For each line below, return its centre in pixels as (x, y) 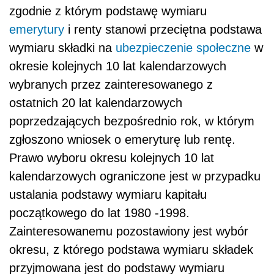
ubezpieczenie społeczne (183, 48)
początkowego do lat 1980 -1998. (99, 213)
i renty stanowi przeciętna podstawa (163, 30)
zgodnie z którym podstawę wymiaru (108, 11)
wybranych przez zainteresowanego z (111, 85)
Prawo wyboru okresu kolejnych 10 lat (112, 158)
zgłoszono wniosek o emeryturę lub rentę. (122, 140)
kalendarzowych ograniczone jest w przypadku (135, 176)
